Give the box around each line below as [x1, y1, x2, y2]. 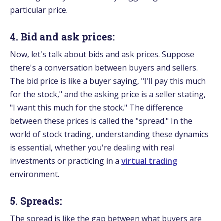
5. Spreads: [10, 194, 62, 207]
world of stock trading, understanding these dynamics [10, 128, 209, 140]
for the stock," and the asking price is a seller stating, [10, 88, 206, 100]
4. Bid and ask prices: [10, 30, 115, 43]
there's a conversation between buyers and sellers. [10, 62, 198, 73]
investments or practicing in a [10, 155, 121, 166]
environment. [10, 168, 59, 180]
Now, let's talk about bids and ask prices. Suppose [10, 48, 194, 60]
